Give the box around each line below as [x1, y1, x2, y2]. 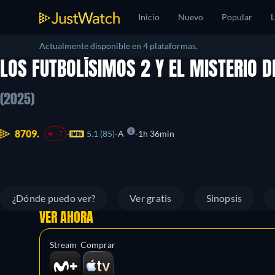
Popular [222, 12, 252, 22]
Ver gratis [130, 192, 172, 204]
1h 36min [137, 128, 174, 139]
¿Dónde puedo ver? [12, 192, 96, 204]
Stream [50, 239, 77, 250]
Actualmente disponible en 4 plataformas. [39, 41, 198, 51]
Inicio [138, 12, 160, 22]
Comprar [80, 239, 115, 250]
